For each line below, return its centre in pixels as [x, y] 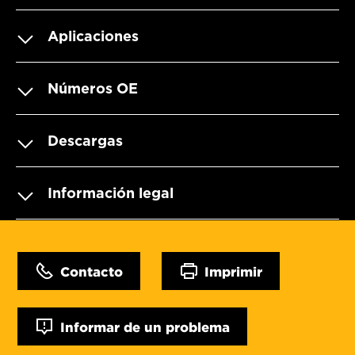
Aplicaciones [93, 36]
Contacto [92, 271]
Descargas [85, 140]
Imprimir [233, 271]
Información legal [111, 193]
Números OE [93, 88]
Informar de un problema [145, 326]
